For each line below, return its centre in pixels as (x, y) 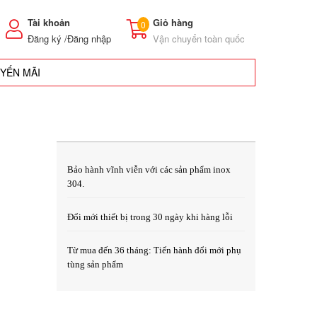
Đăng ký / (47, 38)
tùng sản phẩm (95, 265)
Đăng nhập (89, 38)
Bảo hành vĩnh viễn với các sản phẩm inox (149, 170)
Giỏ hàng (173, 22)
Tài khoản (49, 22)
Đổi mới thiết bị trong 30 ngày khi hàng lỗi (150, 217)
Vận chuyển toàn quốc (199, 38)
